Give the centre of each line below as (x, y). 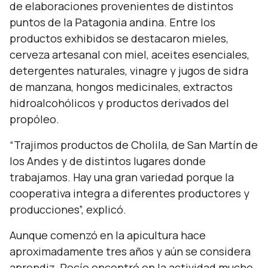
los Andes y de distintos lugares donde (108, 161)
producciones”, (47, 209)
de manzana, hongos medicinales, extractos (121, 87)
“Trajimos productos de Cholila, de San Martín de (134, 145)
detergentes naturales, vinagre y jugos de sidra (129, 71)
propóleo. (34, 119)
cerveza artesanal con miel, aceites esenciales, (130, 54)
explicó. (105, 209)
